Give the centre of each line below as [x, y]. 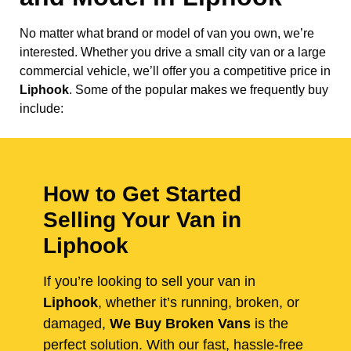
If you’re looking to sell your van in [149, 282]
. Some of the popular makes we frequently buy [199, 90]
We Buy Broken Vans [180, 324]
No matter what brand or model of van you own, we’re [167, 34]
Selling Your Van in [142, 220]
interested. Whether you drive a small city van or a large [173, 52]
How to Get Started [142, 194]
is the [270, 324]
